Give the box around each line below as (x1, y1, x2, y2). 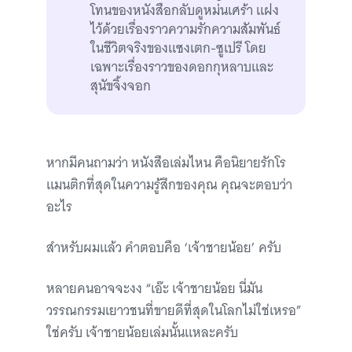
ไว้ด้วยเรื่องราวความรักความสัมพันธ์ (90, 18, 280, 41)
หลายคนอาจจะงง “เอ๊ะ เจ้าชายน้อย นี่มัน (46, 277, 262, 300)
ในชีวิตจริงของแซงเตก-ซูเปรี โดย (90, 37, 266, 60)
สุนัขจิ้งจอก (90, 75, 151, 97)
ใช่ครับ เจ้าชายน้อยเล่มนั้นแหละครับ (46, 321, 238, 344)
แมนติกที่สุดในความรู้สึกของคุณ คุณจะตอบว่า (46, 174, 292, 196)
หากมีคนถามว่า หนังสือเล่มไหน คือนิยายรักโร (46, 152, 286, 174)
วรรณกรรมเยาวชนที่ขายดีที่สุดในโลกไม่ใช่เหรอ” (46, 299, 302, 322)
